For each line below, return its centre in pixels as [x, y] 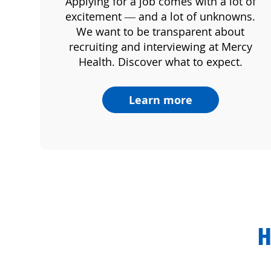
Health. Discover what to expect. [160, 61]
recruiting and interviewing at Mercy [160, 46]
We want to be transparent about [161, 31]
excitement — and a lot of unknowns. [161, 16]
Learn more [160, 100]
